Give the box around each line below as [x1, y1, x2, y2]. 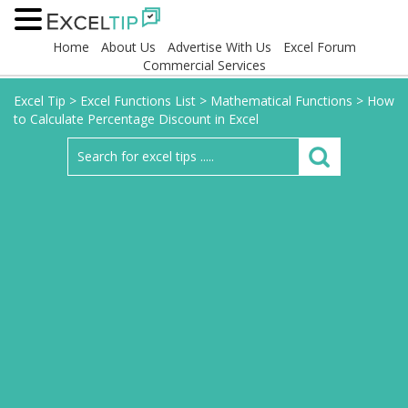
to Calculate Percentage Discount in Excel [14, 110, 259, 127]
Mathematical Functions [210, 92, 352, 109]
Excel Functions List [80, 92, 196, 109]
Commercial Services [142, 56, 266, 74]
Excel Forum [282, 38, 356, 56]
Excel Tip [14, 92, 66, 109]
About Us [100, 38, 156, 56]
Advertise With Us [167, 38, 271, 56]
